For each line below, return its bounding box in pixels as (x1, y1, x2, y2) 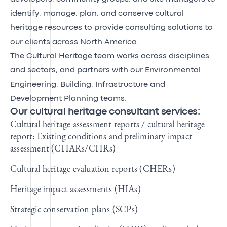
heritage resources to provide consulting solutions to (10, 24, 213, 31)
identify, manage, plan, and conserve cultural (10, 10, 184, 17)
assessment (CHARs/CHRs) (10, 142, 121, 154)
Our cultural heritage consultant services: (10, 107, 200, 116)
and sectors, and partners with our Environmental (10, 66, 201, 74)
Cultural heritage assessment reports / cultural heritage (10, 118, 205, 130)
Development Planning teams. (10, 95, 127, 102)
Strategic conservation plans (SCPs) (10, 203, 142, 215)
